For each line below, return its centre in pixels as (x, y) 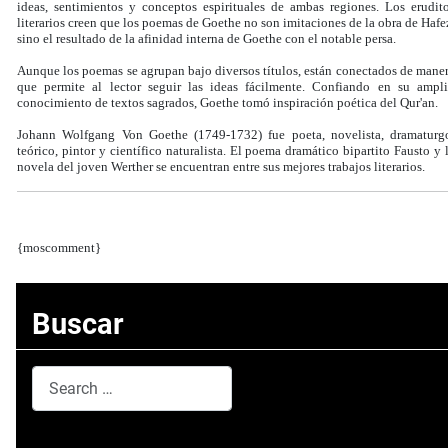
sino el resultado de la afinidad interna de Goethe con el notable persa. (206, 39)
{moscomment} (60, 248)
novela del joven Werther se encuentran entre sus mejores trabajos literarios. (221, 167)
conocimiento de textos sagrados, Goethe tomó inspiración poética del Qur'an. (227, 103)
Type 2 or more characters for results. (162, 422)
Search (55, 377)
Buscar (78, 324)
